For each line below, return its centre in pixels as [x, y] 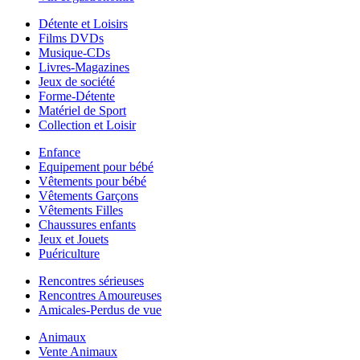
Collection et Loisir [87, 125]
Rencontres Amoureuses [100, 295]
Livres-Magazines [84, 67]
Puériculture [69, 253]
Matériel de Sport [82, 110]
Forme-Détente [77, 96]
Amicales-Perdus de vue [100, 309]
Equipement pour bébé [96, 166]
